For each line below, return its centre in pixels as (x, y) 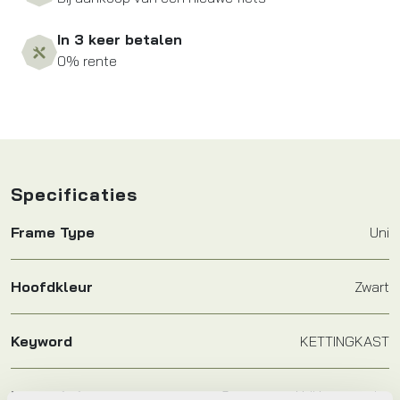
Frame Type (53, 233)
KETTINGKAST (345, 342)
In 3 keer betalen (120, 40)
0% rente (87, 61)
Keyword (42, 342)
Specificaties (74, 195)
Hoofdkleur (52, 287)
